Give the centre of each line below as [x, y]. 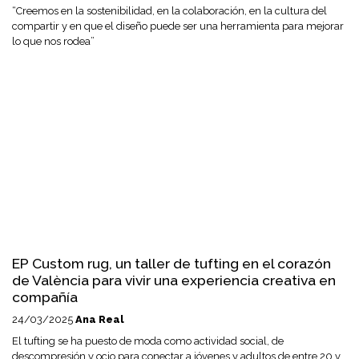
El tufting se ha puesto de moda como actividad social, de [148, 341]
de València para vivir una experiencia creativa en [174, 280]
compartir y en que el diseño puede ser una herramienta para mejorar [178, 26]
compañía [45, 297]
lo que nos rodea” [53, 42]
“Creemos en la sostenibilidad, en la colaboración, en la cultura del [169, 11]
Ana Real [100, 320]
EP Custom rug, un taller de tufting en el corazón [171, 264]
